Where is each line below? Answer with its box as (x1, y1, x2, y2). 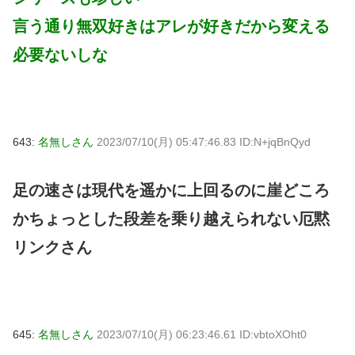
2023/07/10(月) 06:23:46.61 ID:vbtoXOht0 (97, 327, 307, 341)
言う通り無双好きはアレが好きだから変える (13, 17, 330, 35)
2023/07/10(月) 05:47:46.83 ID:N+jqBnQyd (97, 135, 311, 148)
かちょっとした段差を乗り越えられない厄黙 (13, 209, 330, 227)
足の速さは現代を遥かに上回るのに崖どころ (13, 181, 330, 199)
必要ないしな (13, 45, 108, 63)
